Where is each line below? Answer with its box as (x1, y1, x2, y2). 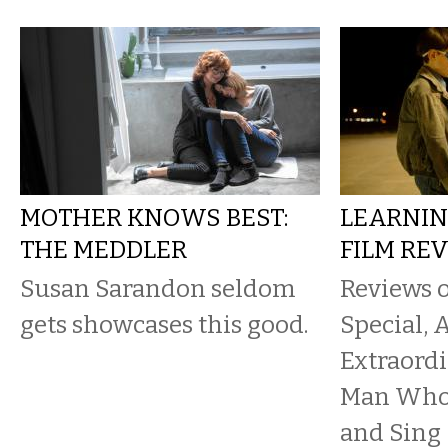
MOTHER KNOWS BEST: (20, 203, 288, 232)
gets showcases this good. (20, 310, 308, 339)
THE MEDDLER (20, 235, 187, 264)
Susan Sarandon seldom (20, 274, 295, 303)
